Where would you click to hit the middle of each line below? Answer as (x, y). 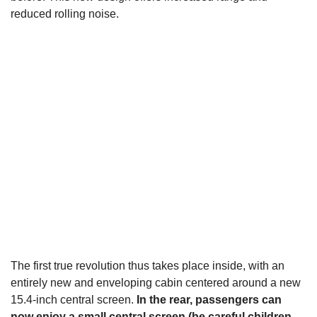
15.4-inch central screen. (74, 300)
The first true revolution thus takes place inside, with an (148, 266)
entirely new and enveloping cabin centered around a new (156, 283)
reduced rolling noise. (65, 14)
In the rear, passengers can (209, 300)
